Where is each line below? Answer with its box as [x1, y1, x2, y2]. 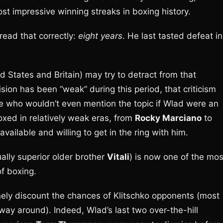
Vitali [107, 152, 129, 162]
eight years [78, 31, 122, 41]
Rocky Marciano [135, 113, 202, 123]
